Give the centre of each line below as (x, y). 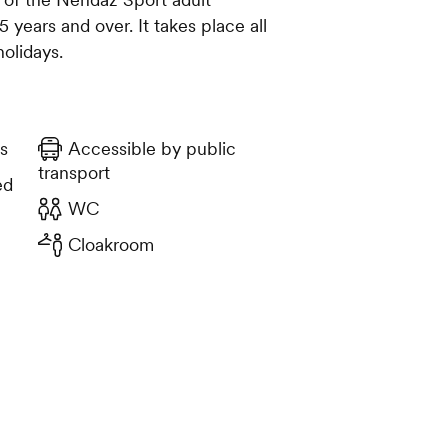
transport (73, 173)
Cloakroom (110, 245)
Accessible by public (151, 149)
